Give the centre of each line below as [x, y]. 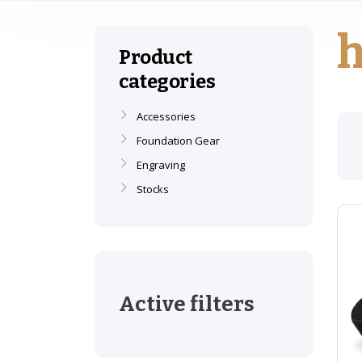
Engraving [161, 165]
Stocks [153, 189]
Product [156, 57]
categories [167, 82]
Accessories [166, 116]
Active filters [187, 304]
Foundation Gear [178, 141]
